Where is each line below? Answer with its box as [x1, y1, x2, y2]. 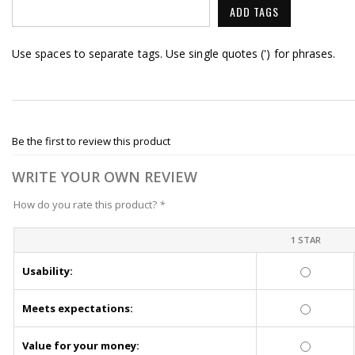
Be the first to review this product [12, 134, 170, 149]
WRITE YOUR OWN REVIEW [12, 167, 197, 187]
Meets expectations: [22, 301, 133, 316]
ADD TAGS [230, 3, 279, 21]
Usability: [22, 264, 73, 279]
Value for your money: [22, 338, 139, 353]
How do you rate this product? [13, 197, 159, 212]
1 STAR [290, 234, 321, 246]
